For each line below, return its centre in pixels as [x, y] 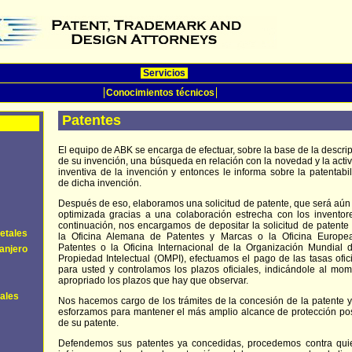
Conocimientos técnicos [160, 93]
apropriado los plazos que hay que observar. [153, 280]
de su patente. [88, 323]
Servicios [164, 73]
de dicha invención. [100, 183]
